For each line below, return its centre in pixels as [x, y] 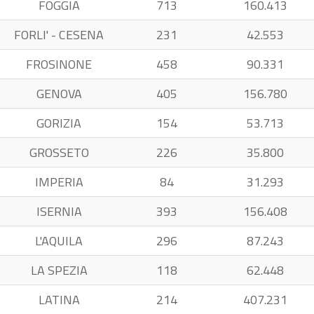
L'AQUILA [59, 241]
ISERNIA [59, 211]
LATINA [59, 300]
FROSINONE [59, 64]
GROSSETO [59, 152]
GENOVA [59, 94]
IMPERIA [59, 182]
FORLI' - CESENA [59, 35]
